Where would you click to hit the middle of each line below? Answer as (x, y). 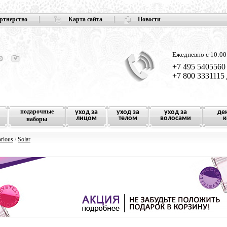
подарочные (37, 111)
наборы (37, 119)
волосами (176, 118)
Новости (149, 19)
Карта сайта (85, 19)
